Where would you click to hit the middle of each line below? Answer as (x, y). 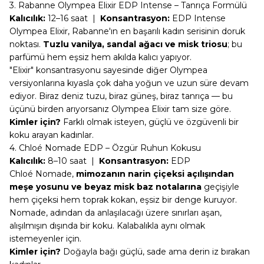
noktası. (26, 44)
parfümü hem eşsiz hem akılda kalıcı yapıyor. (100, 57)
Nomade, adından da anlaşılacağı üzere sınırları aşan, (115, 213)
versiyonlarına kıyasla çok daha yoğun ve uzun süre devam (129, 83)
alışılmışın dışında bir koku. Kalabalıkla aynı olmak (107, 226)
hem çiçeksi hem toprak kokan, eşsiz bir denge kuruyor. (123, 200)
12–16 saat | (73, 18)
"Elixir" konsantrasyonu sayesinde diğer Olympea (108, 70)
